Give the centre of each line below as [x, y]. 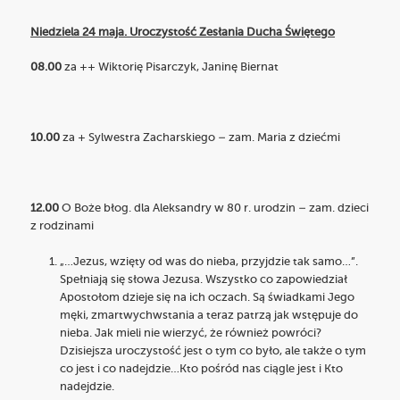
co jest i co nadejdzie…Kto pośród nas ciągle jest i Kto [201, 369]
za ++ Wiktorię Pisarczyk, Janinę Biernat [171, 68]
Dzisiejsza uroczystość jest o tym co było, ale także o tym [212, 351]
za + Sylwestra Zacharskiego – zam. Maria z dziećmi [202, 138]
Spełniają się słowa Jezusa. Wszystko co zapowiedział [203, 279]
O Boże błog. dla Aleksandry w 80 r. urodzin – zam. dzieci [216, 209]
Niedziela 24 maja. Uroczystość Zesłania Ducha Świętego [183, 32]
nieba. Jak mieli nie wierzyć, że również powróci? [190, 333]
